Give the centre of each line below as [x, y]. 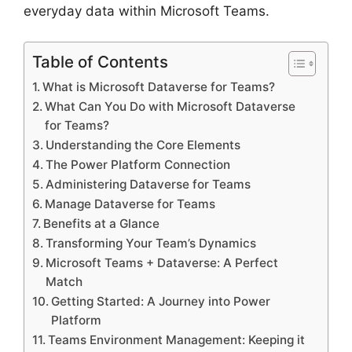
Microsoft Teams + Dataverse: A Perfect [162, 262]
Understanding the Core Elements [143, 145]
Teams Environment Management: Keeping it [177, 339]
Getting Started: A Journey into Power [161, 301]
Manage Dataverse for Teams [130, 203]
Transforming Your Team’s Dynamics [151, 243]
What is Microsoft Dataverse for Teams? [159, 86]
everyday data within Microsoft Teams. [147, 11]
